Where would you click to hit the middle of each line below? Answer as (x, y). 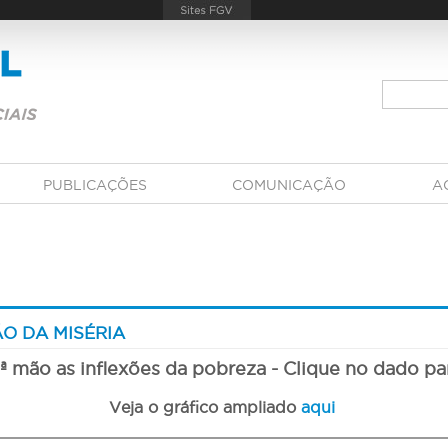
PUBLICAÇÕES (94, 185)
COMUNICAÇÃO (289, 185)
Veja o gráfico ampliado (204, 407)
